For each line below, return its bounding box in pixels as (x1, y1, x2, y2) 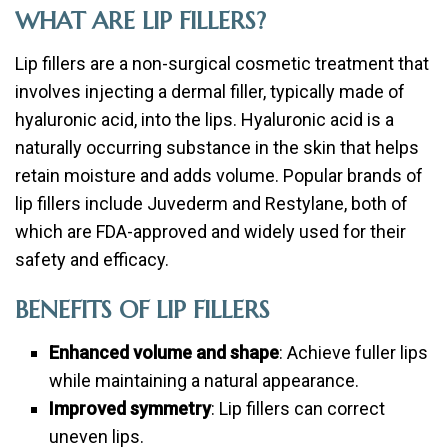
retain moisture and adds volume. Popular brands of (15, 165, 423, 186)
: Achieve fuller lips (279, 342, 429, 363)
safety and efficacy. (15, 249, 169, 270)
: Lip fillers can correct (211, 398, 386, 419)
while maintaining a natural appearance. (49, 370, 360, 391)
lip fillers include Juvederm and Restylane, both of (15, 193, 408, 214)
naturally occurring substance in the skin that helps (15, 137, 419, 158)
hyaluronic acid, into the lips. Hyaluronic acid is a (15, 109, 394, 130)
